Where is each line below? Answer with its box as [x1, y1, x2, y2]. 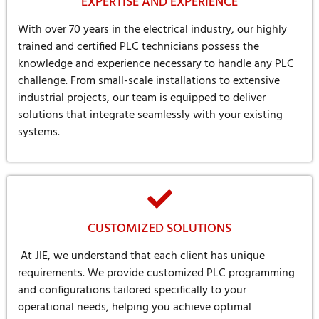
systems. [18, 122, 60, 142]
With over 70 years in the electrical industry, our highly [18, 20, 287, 39]
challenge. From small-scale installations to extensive [18, 71, 280, 90]
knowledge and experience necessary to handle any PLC [18, 54, 294, 73]
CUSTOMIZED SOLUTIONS [88, 219, 231, 240]
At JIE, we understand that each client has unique [18, 247, 265, 266]
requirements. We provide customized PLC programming [18, 264, 295, 283]
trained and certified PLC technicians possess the [18, 37, 259, 56]
